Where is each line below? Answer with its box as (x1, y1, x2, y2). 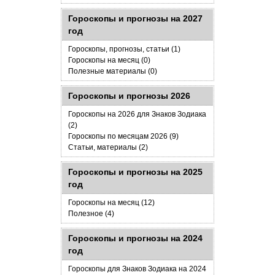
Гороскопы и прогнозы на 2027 (68, 14, 203, 23)
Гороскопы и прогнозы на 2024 (68, 233, 203, 243)
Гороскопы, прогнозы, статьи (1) (68, 45, 180, 53)
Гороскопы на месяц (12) (68, 198, 155, 207)
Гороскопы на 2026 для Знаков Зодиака (68, 110, 206, 118)
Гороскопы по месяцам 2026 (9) (68, 132, 179, 141)
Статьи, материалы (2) (68, 143, 148, 152)
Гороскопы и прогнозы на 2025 (68, 167, 203, 177)
